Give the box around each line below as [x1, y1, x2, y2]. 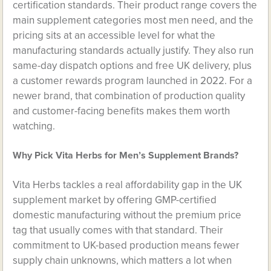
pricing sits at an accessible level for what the [13, 29, 216, 42]
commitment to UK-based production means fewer [13, 239, 240, 252]
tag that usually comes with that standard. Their [13, 224, 224, 237]
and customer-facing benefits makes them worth [13, 105, 230, 117]
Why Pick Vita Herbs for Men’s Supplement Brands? [13, 149, 239, 162]
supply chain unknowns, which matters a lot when [13, 254, 232, 267]
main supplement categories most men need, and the [13, 14, 254, 27]
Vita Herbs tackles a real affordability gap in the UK [13, 178, 243, 191]
